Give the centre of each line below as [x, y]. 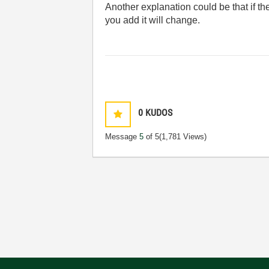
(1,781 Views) [183, 137]
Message [122, 137]
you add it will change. [153, 20]
